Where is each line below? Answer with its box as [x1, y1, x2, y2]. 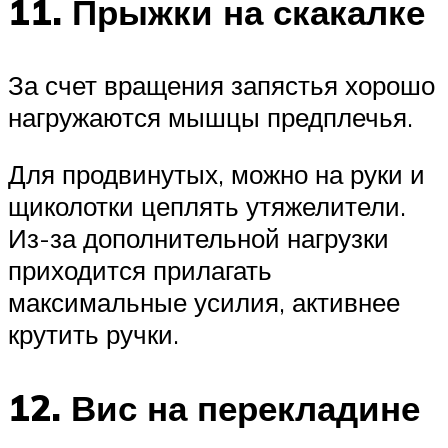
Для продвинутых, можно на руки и [8, 158, 425, 191]
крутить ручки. [8, 318, 179, 351]
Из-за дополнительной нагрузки [8, 222, 389, 255]
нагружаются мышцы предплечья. [8, 100, 413, 133]
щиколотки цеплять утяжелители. [8, 190, 406, 223]
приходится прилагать [8, 254, 272, 287]
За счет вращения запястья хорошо [8, 68, 435, 101]
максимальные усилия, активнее [8, 286, 400, 319]
